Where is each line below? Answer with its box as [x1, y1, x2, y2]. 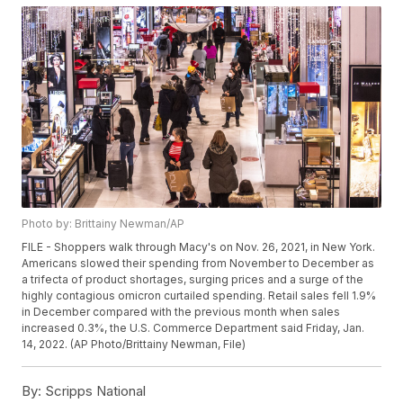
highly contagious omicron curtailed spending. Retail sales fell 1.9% [22, 289, 377, 303]
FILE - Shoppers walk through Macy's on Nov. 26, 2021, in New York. [22, 240, 376, 255]
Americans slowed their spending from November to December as [22, 256, 375, 271]
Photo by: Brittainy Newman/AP [22, 217, 185, 231]
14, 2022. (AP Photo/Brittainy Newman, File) [22, 337, 246, 352]
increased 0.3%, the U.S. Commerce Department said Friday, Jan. [22, 321, 365, 336]
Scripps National [41, 382, 147, 400]
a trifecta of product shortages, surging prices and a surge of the [22, 273, 364, 287]
